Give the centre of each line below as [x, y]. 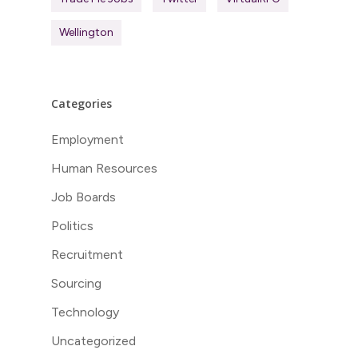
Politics [72, 225]
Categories [82, 103]
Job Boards [84, 197]
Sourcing [76, 283]
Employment [88, 139]
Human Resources [104, 168]
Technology [85, 312]
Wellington [86, 32]
